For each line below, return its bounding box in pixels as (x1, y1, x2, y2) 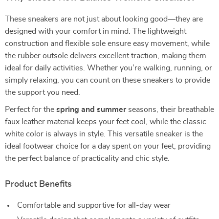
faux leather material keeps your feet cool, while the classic (5, 118, 206, 126)
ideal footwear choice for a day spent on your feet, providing (5, 142, 211, 150)
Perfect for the (5, 106, 56, 113)
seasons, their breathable (126, 106, 214, 113)
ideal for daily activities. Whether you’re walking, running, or (5, 64, 212, 72)
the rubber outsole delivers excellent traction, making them (5, 52, 206, 60)
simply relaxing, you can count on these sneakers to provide (5, 76, 210, 84)
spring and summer (56, 106, 126, 113)
